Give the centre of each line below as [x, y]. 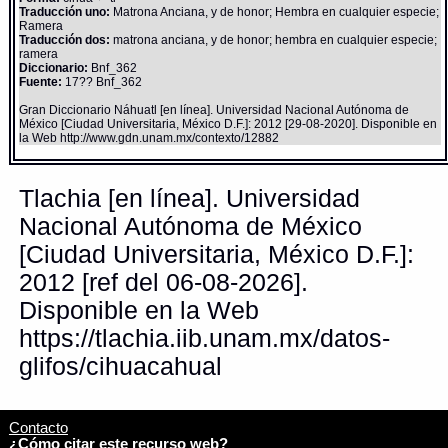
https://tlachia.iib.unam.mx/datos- [204, 339]
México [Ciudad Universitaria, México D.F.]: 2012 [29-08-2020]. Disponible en [228, 123]
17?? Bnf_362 [102, 81]
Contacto [38, 428]
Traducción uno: [65, 11]
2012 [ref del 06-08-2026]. [163, 283]
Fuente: [41, 81]
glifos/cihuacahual [120, 367]
